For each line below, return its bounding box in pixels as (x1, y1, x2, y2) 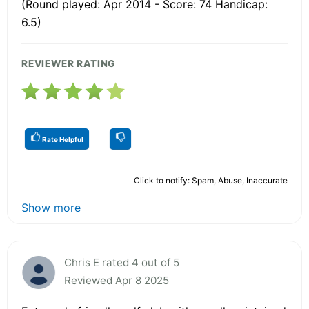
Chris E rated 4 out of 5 (64, 255, 179, 269)
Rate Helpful (41, 134, 83, 143)
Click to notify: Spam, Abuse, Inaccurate (134, 175, 288, 186)
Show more (21, 200, 81, 215)
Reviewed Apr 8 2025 (64, 273, 169, 287)
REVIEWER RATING (21, 57, 116, 69)
